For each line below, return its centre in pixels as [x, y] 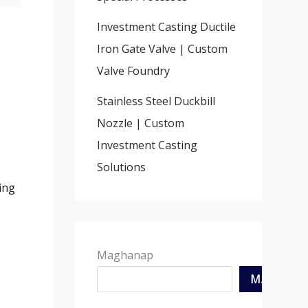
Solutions [121, 167]
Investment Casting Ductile [166, 26]
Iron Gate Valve [136, 48]
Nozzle [114, 123]
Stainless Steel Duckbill [156, 101]
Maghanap [125, 255]
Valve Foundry [133, 70]
